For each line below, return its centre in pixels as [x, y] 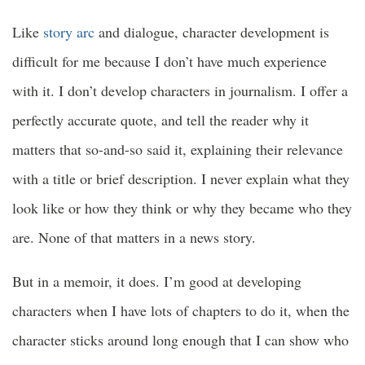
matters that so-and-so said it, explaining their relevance [178, 150]
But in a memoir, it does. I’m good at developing [157, 281]
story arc [69, 32]
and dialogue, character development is [212, 32]
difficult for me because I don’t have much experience [169, 62]
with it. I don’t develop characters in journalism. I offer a [180, 91]
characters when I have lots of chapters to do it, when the [181, 311]
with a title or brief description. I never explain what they [181, 179]
